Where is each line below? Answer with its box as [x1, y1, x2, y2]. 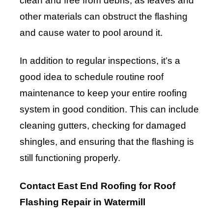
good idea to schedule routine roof [20, 72, 164, 82]
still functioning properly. [20, 153, 120, 164]
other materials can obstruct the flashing [20, 11, 188, 22]
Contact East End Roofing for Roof [20, 181, 175, 192]
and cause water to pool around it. [20, 27, 163, 38]
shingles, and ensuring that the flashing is [20, 137, 194, 147]
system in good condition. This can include [20, 104, 199, 115]
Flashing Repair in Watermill [20, 197, 145, 208]
